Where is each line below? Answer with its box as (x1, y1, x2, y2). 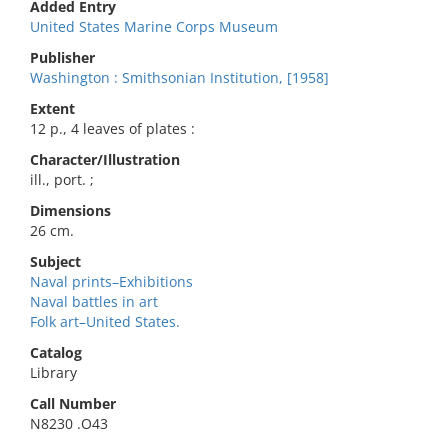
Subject (30, 252, 81, 271)
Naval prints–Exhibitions (30, 272, 193, 291)
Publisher (30, 48, 95, 67)
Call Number (30, 394, 116, 413)
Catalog (30, 343, 82, 362)
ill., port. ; (30, 170, 94, 189)
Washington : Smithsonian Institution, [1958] (30, 68, 329, 87)
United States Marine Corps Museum (30, 17, 278, 36)
